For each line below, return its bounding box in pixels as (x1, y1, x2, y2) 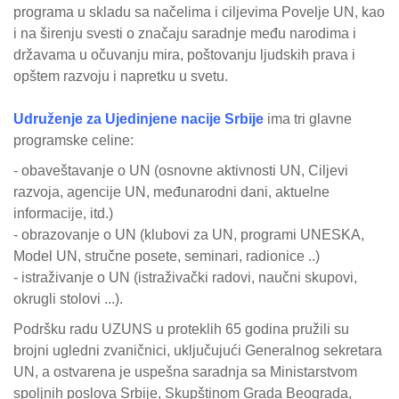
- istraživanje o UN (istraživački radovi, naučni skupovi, (13, 270, 357, 286)
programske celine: (13, 133, 134, 149)
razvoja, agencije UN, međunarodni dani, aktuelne (13, 184, 330, 200)
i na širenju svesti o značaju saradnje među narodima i (13, 26, 356, 42)
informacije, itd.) (13, 206, 113, 222)
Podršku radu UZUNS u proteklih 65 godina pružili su (13, 322, 349, 338)
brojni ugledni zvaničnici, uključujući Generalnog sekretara (13, 343, 382, 359)
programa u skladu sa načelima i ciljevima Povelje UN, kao (13, 4, 385, 20)
